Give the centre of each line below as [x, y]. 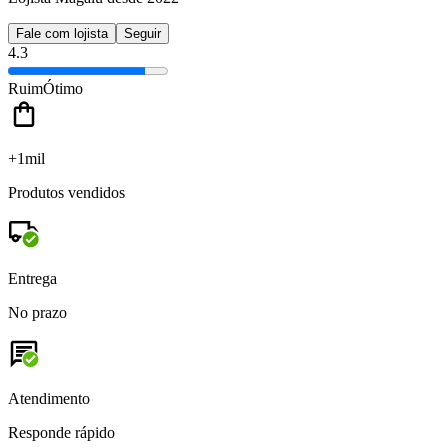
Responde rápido [61, 432]
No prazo [37, 312]
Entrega [32, 278]
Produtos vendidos [66, 192]
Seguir [142, 33]
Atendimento [49, 398]
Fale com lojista [62, 33]
